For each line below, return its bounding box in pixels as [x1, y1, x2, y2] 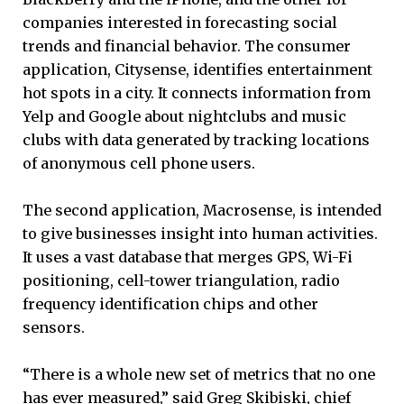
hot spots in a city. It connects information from [23, 84, 371, 103]
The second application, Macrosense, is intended [23, 201, 381, 220]
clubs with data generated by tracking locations [23, 131, 370, 150]
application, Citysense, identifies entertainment [23, 60, 372, 79]
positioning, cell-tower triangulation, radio [23, 271, 340, 290]
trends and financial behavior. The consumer [23, 37, 351, 56]
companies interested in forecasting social [23, 14, 337, 32]
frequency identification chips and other [23, 295, 318, 314]
